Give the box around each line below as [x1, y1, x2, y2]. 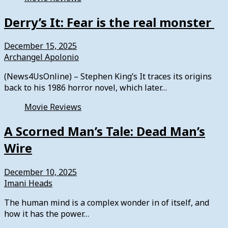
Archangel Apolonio [4, 51, 79, 63]
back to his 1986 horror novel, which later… [4, 82, 167, 94]
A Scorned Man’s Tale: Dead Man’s [4, 123, 205, 140]
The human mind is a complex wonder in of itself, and [4, 197, 209, 209]
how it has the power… [4, 208, 89, 220]
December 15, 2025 [4, 40, 77, 52]
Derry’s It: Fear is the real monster [4, 13, 214, 31]
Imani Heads [4, 178, 52, 189]
